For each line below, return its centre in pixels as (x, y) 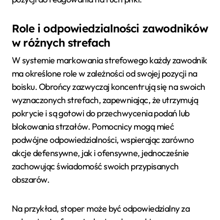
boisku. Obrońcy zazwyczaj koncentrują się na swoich (109, 86)
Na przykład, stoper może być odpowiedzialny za (101, 208)
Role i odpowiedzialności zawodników (110, 29)
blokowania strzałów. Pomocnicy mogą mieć (93, 126)
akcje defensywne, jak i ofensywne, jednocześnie (100, 153)
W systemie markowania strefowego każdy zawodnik (110, 60)
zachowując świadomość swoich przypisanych (95, 166)
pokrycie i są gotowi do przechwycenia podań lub (101, 113)
